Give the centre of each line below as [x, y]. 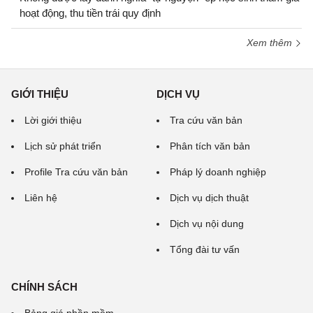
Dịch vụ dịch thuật [209, 198]
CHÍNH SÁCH [44, 287]
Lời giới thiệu [53, 120]
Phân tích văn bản [210, 146]
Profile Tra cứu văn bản [76, 172]
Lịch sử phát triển [63, 146]
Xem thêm [271, 43]
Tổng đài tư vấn [205, 249]
